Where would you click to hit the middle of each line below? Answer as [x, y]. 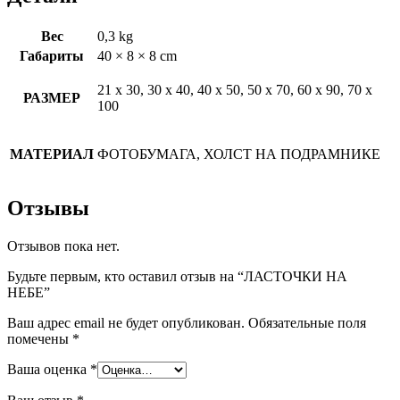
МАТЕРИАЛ [52, 154]
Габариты [52, 55]
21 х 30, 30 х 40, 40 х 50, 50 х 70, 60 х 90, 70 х [235, 89]
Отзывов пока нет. [63, 246]
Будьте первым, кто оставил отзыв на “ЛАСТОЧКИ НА [177, 277]
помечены [40, 339]
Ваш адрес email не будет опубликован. [126, 323]
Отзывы [48, 208]
